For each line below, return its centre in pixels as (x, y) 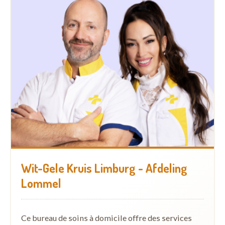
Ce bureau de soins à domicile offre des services (106, 217)
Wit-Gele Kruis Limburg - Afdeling (104, 168)
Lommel (41, 183)
